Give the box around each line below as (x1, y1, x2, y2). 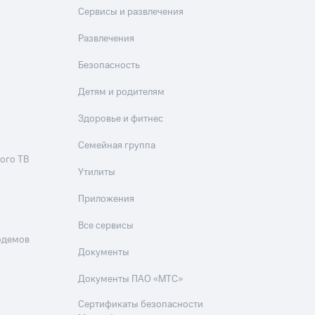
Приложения (78, 192, 135, 207)
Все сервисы (78, 219, 134, 233)
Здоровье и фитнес (78, 112, 164, 127)
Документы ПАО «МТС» (78, 272, 184, 287)
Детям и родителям (78, 85, 165, 100)
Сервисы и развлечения (78, 5, 184, 20)
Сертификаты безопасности (78, 297, 204, 312)
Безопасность (78, 58, 141, 73)
